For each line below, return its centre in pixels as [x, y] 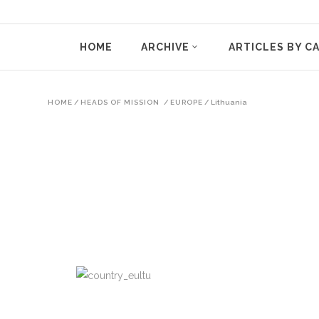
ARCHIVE [165, 47]
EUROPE [187, 102]
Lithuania [229, 102]
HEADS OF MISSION [120, 102]
